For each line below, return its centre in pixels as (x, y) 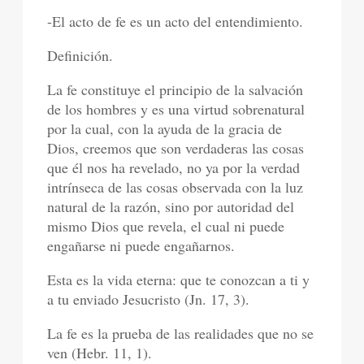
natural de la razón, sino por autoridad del (171, 207)
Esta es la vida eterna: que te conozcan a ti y (179, 280)
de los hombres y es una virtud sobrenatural (176, 109)
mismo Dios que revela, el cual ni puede (166, 226)
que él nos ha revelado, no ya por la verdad (174, 168)
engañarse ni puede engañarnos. (141, 246)
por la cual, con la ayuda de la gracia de (165, 129)
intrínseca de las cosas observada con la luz (175, 187)
